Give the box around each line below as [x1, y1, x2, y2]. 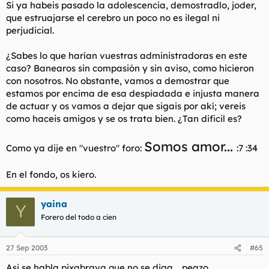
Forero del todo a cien [41, 212, 116, 222]
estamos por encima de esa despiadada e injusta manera [6, 87, 259, 99]
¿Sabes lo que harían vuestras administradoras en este [6, 49, 247, 61]
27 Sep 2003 [6, 243, 47, 252]
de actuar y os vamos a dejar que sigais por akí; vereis [6, 100, 246, 112]
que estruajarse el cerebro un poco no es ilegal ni [6, 11, 220, 23]
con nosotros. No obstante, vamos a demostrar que [6, 74, 229, 86]
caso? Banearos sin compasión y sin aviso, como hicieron [6, 62, 254, 74]
